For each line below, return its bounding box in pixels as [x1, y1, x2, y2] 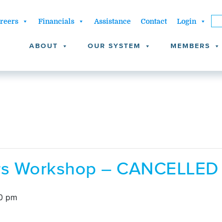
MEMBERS [170, 42, 210, 50]
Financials [38, 17, 74, 25]
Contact [140, 17, 167, 25]
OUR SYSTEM [88, 42, 141, 50]
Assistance [94, 17, 131, 25]
